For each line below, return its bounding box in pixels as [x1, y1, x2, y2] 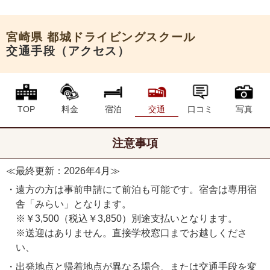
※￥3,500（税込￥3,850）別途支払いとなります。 [16, 213, 237, 224]
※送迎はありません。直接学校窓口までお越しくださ [16, 227, 247, 238]
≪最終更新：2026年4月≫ [6, 165, 120, 176]
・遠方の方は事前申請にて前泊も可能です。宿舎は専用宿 [6, 184, 257, 195]
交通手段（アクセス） [6, 44, 130, 57]
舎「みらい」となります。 [16, 198, 131, 209]
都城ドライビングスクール [47, 30, 196, 43]
